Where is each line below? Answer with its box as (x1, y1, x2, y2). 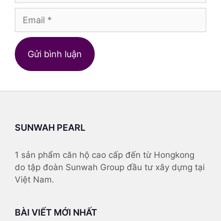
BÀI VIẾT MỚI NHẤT (15, 207, 97, 218)
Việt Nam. (15, 174, 54, 184)
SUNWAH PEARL (15, 122, 85, 133)
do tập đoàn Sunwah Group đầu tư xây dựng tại (15, 162, 205, 172)
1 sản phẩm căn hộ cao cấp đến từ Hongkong (15, 149, 194, 160)
